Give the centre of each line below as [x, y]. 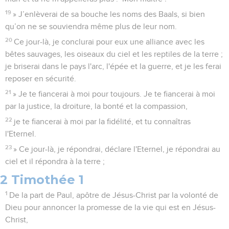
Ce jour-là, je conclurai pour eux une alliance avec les [109, 42]
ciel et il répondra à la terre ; [55, 161]
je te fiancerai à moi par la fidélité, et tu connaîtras [102, 121]
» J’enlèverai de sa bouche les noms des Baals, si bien [109, 14]
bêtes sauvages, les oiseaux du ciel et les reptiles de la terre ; [114, 54]
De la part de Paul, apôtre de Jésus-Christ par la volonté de [114, 195]
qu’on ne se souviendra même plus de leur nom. [91, 26]
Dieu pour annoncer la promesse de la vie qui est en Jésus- [110, 207]
